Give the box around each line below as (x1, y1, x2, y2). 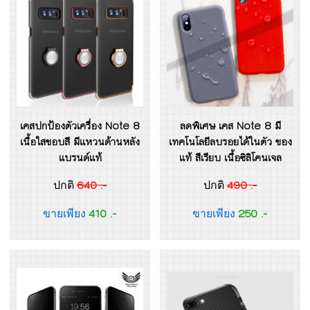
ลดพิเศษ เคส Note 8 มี (179, 118, 281, 134)
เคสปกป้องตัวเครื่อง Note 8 (20, 118, 140, 134)
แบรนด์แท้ (58, 149, 102, 166)
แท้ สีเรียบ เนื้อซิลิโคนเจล (179, 149, 282, 166)
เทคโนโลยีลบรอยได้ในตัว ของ (168, 134, 292, 150)
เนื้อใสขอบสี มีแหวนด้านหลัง (20, 134, 140, 150)
